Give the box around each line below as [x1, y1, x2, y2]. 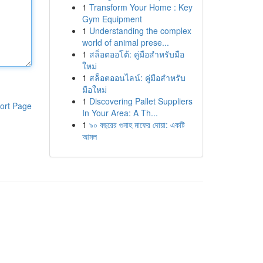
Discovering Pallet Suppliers [89, 95, 193, 107]
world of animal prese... [82, 36, 169, 48]
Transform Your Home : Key [89, 1, 193, 13]
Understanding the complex [89, 25, 191, 36]
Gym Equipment [82, 13, 142, 25]
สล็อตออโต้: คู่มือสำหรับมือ [89, 48, 184, 60]
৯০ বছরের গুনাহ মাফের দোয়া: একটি [89, 119, 185, 130]
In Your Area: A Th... [82, 107, 158, 119]
